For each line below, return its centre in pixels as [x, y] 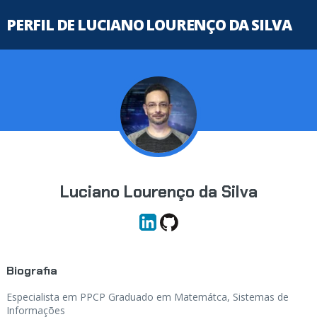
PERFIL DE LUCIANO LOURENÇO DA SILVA [149, 25]
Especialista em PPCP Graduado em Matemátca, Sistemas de [147, 297]
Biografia [31, 271]
